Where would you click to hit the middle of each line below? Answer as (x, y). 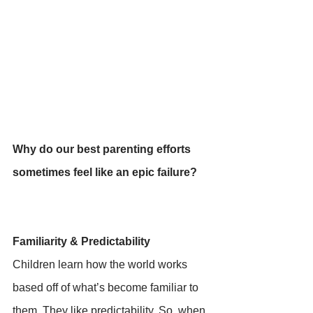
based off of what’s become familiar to (107, 287)
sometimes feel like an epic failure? (106, 172)
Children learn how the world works (101, 264)
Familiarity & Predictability (83, 241)
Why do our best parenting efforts (103, 149)
